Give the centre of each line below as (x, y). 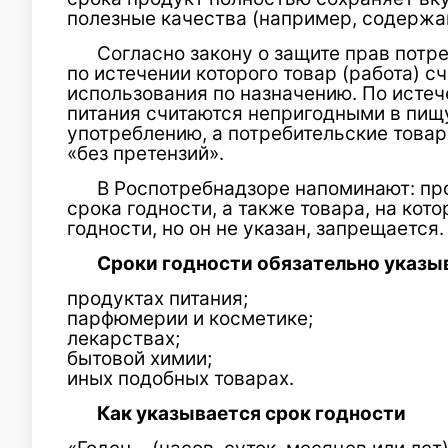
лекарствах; (123, 338)
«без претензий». (145, 153)
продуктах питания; (157, 298)
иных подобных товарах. (180, 378)
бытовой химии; (139, 358)
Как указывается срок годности (251, 413)
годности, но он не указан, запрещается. (255, 228)
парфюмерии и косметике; (190, 318)
